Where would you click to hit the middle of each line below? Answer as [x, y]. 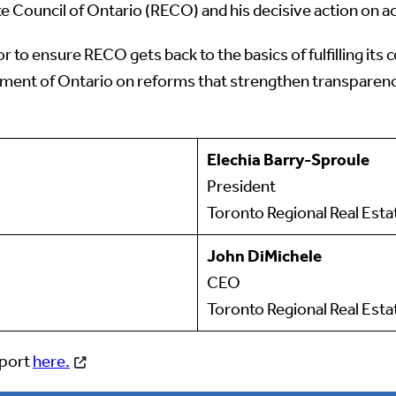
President [241, 186]
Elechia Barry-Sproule [288, 159]
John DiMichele [264, 255]
